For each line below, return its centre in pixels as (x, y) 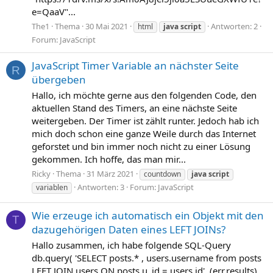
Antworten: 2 (234, 27)
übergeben (59, 80)
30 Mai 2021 (107, 27)
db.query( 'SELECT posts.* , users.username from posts (147, 257)
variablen (52, 187)
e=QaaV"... (54, 12)
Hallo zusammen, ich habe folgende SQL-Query (131, 245)
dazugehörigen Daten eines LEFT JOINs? (129, 230)
